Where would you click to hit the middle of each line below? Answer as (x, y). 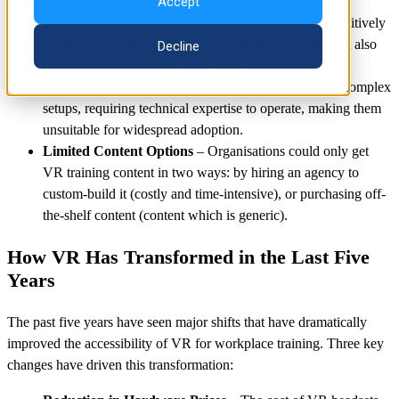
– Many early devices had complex (291, 87)
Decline (178, 46)
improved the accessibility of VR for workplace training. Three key (195, 344)
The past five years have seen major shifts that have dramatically (187, 322)
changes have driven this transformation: (120, 365)
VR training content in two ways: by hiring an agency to (201, 173)
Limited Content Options (118, 151)
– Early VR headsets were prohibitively (273, 23)
